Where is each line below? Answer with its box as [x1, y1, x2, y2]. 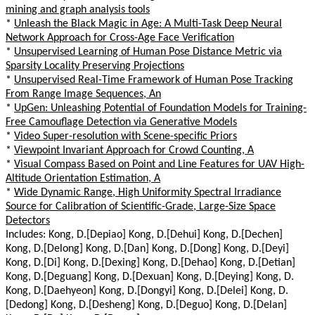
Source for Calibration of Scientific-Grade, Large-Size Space [6, 200, 276, 212]
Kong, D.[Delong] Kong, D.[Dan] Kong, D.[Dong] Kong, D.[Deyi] [6, 243, 289, 255]
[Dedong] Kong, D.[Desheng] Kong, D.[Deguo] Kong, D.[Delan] [6, 299, 287, 311]
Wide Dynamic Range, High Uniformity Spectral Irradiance [14, 186, 281, 198]
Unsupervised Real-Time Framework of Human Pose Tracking [14, 74, 293, 86]
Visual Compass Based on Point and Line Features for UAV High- [14, 158, 304, 170]
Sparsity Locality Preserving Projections [6, 60, 184, 72]
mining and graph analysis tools [6, 4, 150, 15]
